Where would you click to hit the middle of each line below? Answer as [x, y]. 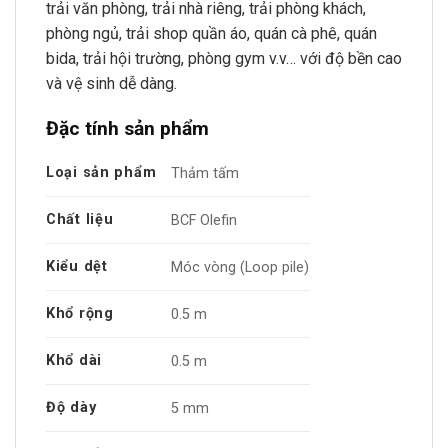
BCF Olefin [204, 220]
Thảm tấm [205, 173]
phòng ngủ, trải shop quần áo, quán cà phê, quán [211, 33]
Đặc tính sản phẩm [127, 128]
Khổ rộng [80, 314]
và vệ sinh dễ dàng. [111, 83]
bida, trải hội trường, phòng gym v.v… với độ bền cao [224, 58]
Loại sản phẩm [101, 173]
